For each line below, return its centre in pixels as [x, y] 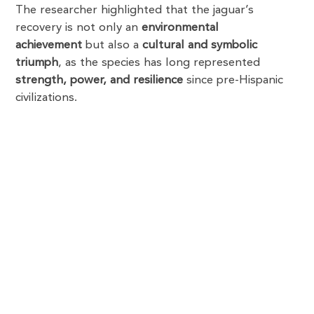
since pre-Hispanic [233, 80]
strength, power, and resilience [100, 80]
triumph [37, 62]
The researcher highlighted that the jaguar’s [135, 10]
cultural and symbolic [200, 45]
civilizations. [47, 97]
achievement [49, 45]
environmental [180, 27]
